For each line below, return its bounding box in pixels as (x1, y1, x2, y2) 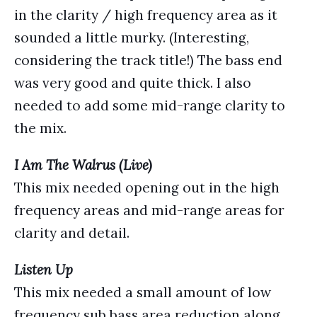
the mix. (14, 120, 67, 137)
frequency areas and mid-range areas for (14, 202, 284, 219)
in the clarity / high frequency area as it (14, 6, 277, 23)
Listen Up (14, 261, 73, 278)
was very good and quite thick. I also (14, 74, 251, 91)
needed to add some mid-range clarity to (14, 97, 285, 114)
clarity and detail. (14, 224, 129, 241)
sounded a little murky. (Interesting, (14, 29, 249, 46)
